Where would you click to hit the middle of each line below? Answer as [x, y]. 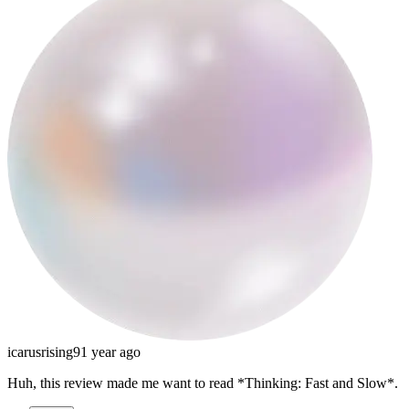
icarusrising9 [44, 352]
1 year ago [110, 352]
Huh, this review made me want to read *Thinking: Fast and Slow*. [203, 383]
